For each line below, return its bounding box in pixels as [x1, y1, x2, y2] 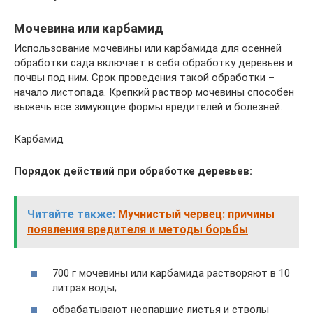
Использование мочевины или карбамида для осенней [14, 42, 282, 54]
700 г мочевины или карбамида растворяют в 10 [52, 266, 290, 279]
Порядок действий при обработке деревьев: [14, 165, 252, 177]
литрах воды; [52, 281, 117, 294]
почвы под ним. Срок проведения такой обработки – [14, 71, 275, 84]
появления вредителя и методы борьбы [27, 223, 248, 236]
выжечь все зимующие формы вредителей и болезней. [14, 101, 282, 113]
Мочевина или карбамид [14, 21, 163, 36]
